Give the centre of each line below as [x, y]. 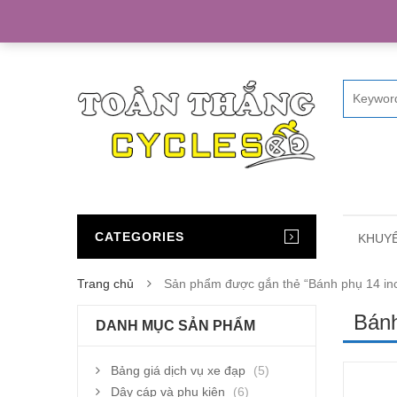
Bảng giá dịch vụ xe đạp [178, 370]
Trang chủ [105, 283]
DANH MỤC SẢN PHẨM [175, 325]
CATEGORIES [140, 236]
